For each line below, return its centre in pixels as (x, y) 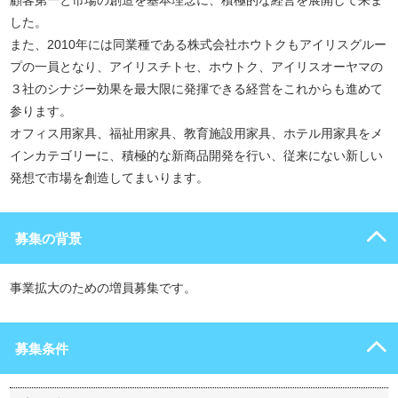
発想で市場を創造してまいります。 (109, 178)
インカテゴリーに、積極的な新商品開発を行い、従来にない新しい (196, 155)
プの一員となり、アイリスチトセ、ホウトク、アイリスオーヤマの (196, 67)
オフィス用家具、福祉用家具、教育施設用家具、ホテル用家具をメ (196, 133)
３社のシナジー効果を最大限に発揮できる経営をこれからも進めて (196, 89)
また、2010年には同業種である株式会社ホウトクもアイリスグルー (198, 44)
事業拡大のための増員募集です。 (103, 288)
